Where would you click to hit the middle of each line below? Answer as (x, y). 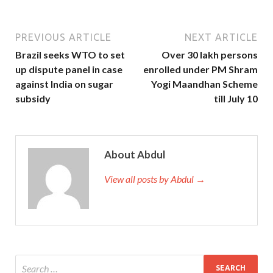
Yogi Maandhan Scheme (204, 83)
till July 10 (236, 98)
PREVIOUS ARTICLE (63, 37)
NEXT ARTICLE (221, 37)
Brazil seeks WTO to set (70, 54)
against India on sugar (64, 83)
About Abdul (135, 154)
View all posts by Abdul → (155, 179)
